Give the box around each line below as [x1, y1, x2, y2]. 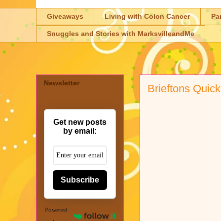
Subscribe [61, 175, 99, 184]
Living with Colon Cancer [105, 12, 190, 21]
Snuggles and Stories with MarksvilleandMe [47, 30, 194, 38]
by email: [63, 126, 97, 135]
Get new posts [53, 117, 107, 126]
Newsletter [44, 78, 79, 87]
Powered [45, 206, 68, 214]
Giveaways [47, 12, 83, 21]
